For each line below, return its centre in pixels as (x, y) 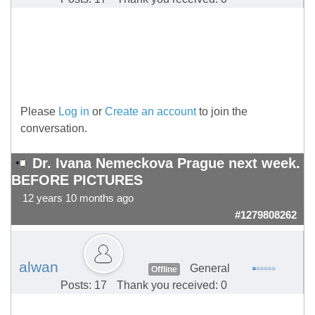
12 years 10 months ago (78, 199)
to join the (222, 112)
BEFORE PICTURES (77, 180)
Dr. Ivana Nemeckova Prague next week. (166, 163)
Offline (164, 270)
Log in (74, 112)
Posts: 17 (84, 285)
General (210, 269)
